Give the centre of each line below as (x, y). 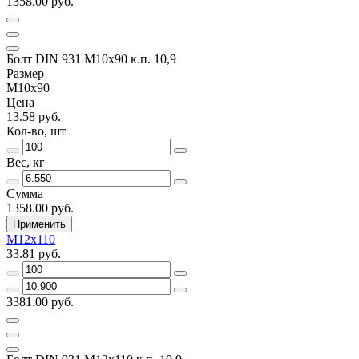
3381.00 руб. (40, 301)
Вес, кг (26, 162)
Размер (25, 73)
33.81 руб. (34, 253)
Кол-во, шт (36, 131)
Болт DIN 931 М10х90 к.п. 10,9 (91, 58)
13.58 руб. (34, 116)
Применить (39, 224)
